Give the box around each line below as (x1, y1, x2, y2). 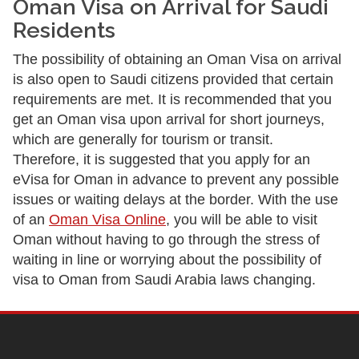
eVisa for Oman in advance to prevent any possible (13, 171, 339, 188)
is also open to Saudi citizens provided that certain (13, 71, 333, 87)
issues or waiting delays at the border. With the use (13, 192, 338, 208)
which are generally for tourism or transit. (13, 131, 273, 147)
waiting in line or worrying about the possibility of (13, 252, 321, 268)
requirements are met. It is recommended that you (13, 91, 332, 107)
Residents (13, 18, 115, 42)
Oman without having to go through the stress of (13, 232, 320, 248)
